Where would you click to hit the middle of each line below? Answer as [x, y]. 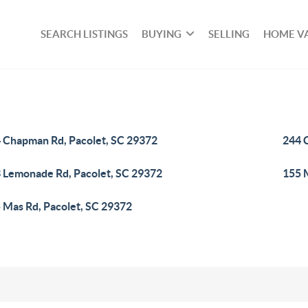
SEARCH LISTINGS [85, 34]
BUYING [162, 34]
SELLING [229, 34]
